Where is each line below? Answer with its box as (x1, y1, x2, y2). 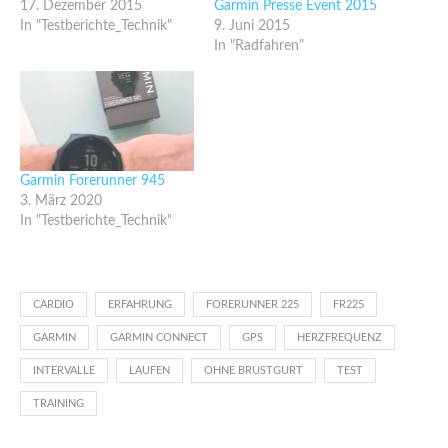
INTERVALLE (33, 364, 95, 376)
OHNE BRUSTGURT (204, 364, 303, 376)
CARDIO (33, 298, 74, 310)
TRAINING (33, 397, 84, 409)
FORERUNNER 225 (206, 298, 299, 310)
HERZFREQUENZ (297, 331, 382, 343)
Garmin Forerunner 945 (20, 173, 165, 188)
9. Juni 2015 (214, 19, 290, 34)
